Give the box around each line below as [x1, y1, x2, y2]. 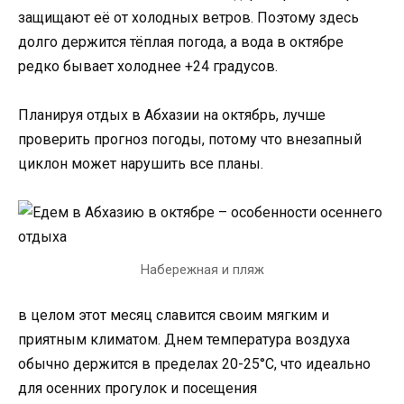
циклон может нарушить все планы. [18, 155, 263, 173]
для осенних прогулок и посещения [18, 379, 257, 397]
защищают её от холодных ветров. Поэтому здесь [18, 8, 359, 26]
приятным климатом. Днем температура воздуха [18, 330, 350, 348]
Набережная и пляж [140, 262, 264, 278]
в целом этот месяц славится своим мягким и [18, 306, 329, 324]
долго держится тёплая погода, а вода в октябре [18, 32, 344, 50]
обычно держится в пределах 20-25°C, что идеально [18, 354, 371, 372]
